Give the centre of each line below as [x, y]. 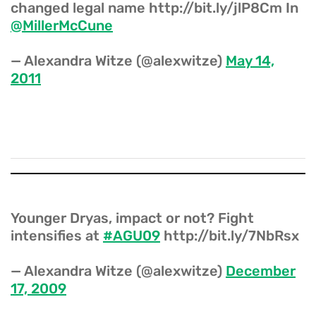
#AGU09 [132, 235]
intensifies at [57, 235]
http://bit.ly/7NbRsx [230, 235]
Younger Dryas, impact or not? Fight [132, 218]
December [261, 271]
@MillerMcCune [62, 25]
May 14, [250, 60]
